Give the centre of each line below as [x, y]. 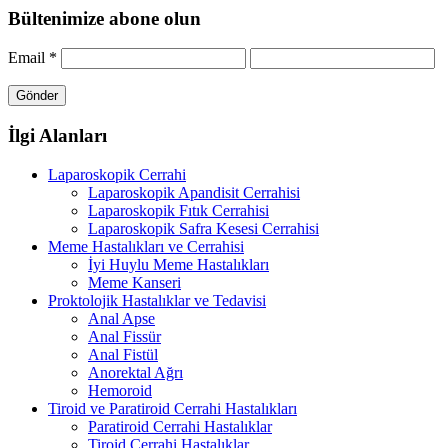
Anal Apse [121, 318]
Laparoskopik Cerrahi [117, 174]
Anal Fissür [124, 336]
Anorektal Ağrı [135, 372]
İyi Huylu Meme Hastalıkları [178, 264]
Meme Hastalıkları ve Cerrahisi [146, 246]
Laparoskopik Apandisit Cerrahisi [194, 192]
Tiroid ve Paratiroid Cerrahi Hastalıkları [172, 408]
